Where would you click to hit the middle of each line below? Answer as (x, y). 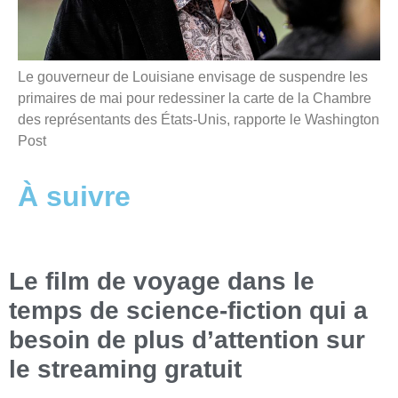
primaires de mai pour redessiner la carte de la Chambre (195, 98)
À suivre (74, 197)
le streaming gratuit (125, 370)
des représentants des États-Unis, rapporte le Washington (199, 119)
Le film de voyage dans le (162, 282)
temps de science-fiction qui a (188, 311)
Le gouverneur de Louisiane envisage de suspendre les (193, 76)
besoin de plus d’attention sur (187, 340)
